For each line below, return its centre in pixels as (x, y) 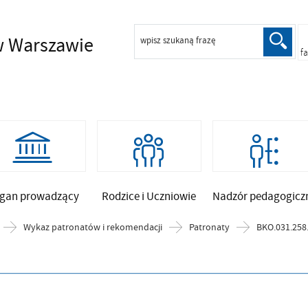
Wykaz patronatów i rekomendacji (92, 227)
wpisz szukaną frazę (178, 41)
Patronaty (209, 227)
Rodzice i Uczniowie (149, 197)
